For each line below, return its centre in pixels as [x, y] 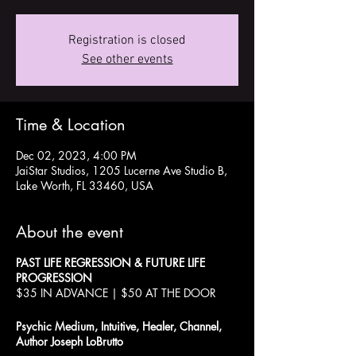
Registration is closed [127, 41]
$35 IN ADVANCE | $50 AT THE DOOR [116, 293]
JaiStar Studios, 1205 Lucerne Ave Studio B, [122, 170]
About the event [70, 232]
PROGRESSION [54, 278]
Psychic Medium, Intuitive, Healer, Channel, [119, 326]
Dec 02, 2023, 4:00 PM [76, 155]
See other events [127, 60]
